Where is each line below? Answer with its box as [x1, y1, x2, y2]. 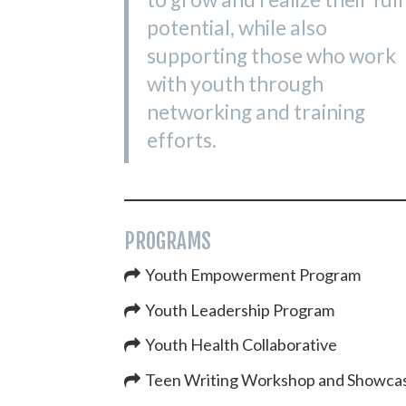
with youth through [147, 72, 324, 97]
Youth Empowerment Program [145, 265, 362, 285]
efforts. [147, 128, 217, 153]
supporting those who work [147, 43, 396, 69]
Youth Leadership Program [145, 299, 335, 320]
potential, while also [147, 15, 327, 41]
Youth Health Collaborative [145, 334, 338, 355]
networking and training [147, 100, 365, 125]
